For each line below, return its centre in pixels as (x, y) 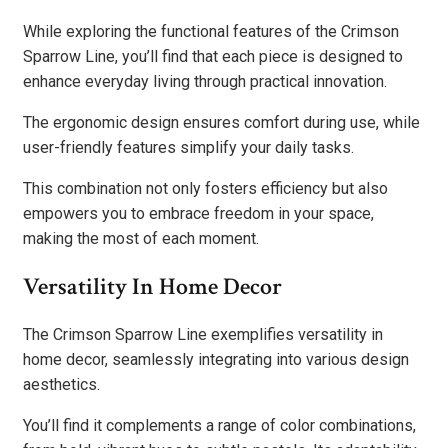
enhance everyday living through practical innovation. (205, 82)
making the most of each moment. (141, 239)
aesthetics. (61, 385)
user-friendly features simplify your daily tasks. (188, 148)
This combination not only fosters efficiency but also (205, 189)
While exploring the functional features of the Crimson (211, 32)
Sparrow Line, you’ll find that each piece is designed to (213, 57)
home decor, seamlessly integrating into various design (216, 360)
